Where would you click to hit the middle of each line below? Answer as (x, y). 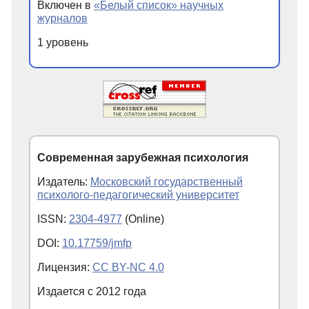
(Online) (143, 219)
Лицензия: (65, 267)
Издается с (67, 291)
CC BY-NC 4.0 (128, 267)
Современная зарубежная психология (143, 157)
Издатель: (64, 181)
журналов (62, 18)
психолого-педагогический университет (138, 195)
